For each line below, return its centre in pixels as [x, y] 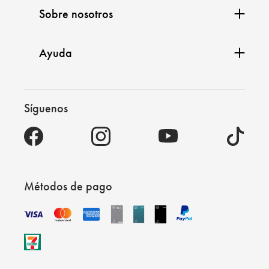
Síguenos [46, 108]
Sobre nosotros [76, 14]
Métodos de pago [68, 186]
